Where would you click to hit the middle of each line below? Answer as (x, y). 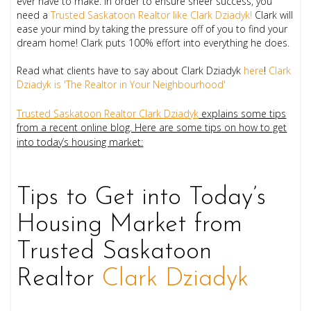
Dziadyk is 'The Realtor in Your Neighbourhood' (121, 85)
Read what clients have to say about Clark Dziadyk (131, 71)
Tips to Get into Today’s (142, 198)
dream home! (49, 43)
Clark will (273, 15)
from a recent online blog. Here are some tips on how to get (152, 128)
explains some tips (243, 114)
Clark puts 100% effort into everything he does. (185, 43)
